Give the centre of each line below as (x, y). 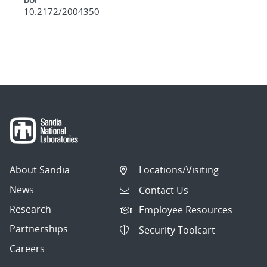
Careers (27, 249)
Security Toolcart (177, 230)
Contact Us (164, 190)
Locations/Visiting (179, 170)
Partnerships (39, 229)
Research (30, 209)
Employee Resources (186, 210)
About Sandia (40, 170)
